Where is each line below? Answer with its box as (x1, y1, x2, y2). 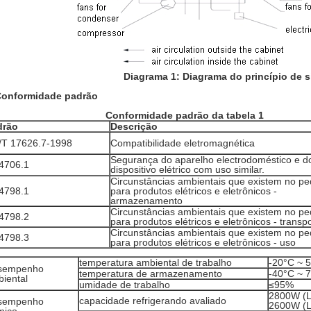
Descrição (110, 121, 158, 132)
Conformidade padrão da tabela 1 (106, 110, 264, 121)
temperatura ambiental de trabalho (79, 257, 232, 268)
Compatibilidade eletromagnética (110, 137, 255, 149)
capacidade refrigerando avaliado (79, 295, 226, 306)
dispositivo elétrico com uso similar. (110, 164, 264, 175)
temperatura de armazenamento (79, 268, 222, 279)
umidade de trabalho (79, 279, 170, 290)
